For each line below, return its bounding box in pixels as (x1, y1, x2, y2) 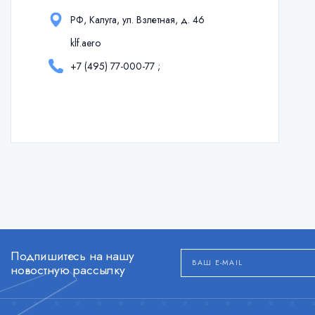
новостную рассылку (11, 260, 125, 279)
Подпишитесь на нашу (11, 246, 134, 265)
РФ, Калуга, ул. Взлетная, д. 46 (70, 12, 205, 26)
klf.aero (70, 35, 101, 50)
